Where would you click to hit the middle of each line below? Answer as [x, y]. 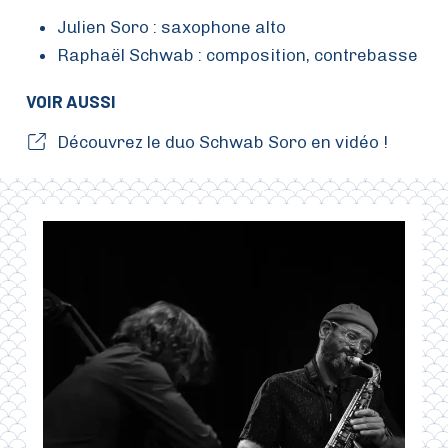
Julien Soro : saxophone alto [171, 26]
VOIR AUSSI [71, 100]
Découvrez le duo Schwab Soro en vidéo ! [222, 141]
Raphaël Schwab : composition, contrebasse [237, 54]
